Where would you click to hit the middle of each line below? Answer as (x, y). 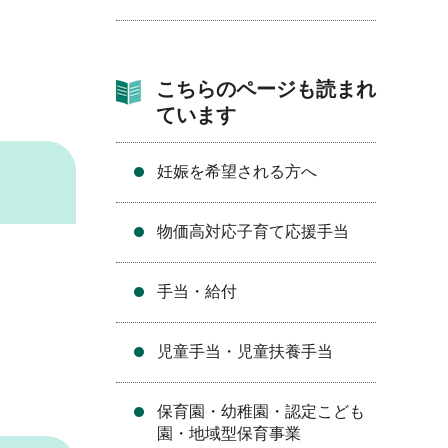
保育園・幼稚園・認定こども (261, 411)
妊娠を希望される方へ (237, 171)
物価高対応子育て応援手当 (253, 231)
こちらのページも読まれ (266, 89)
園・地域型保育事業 (229, 433)
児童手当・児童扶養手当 (245, 351)
